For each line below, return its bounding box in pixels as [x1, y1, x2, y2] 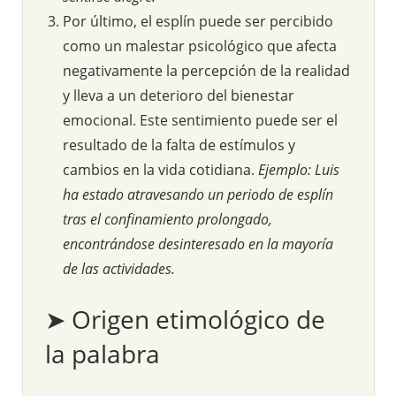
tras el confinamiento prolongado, [63, 209, 272, 229]
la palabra [45, 336, 160, 370]
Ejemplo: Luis [258, 159, 339, 179]
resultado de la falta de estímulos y [63, 134, 295, 155]
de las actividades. [63, 258, 175, 278]
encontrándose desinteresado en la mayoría [63, 233, 333, 254]
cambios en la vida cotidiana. [63, 159, 258, 179]
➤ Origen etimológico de [45, 301, 325, 336]
